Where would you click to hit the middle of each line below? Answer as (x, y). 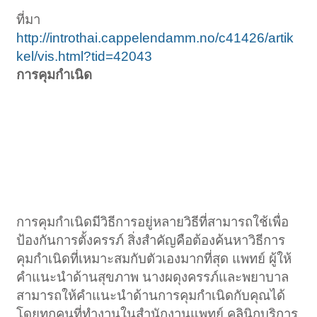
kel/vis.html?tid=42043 (85, 57)
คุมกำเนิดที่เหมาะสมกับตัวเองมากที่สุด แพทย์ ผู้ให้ (154, 259)
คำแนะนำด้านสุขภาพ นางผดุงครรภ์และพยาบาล (153, 277)
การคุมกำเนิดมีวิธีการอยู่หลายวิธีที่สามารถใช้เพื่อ (153, 222)
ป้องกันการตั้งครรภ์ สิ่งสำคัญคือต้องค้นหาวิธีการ (151, 241)
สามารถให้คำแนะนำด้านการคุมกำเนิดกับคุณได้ (151, 296)
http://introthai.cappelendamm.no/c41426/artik (155, 38)
